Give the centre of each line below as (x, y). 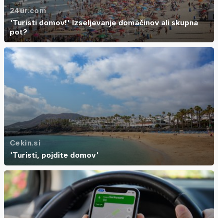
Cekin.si (25, 143)
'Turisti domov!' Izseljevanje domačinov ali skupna (104, 23)
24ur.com (28, 10)
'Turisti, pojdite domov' (54, 155)
